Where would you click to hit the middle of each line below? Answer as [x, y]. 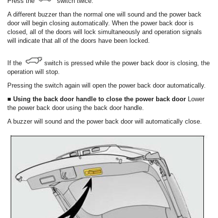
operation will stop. [34, 72]
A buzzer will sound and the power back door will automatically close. [105, 122]
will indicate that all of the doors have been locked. [79, 41]
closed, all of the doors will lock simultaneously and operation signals [105, 32]
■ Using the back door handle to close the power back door [98, 99]
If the [16, 63]
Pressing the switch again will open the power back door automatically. [107, 86]
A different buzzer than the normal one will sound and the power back [104, 15]
